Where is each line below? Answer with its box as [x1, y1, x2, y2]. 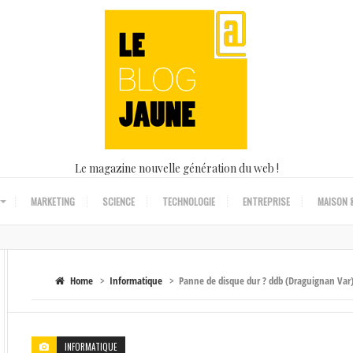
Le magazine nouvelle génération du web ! [74, 161, 279, 176]
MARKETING [30, 195, 75, 208]
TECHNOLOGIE [162, 195, 215, 208]
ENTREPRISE [242, 195, 290, 208]
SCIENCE [102, 195, 135, 208]
